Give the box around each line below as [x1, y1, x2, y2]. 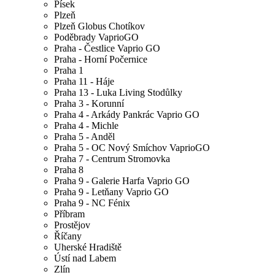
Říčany [54, 231, 82, 242]
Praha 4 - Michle [54, 120, 118, 131]
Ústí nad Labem [54, 253, 116, 264]
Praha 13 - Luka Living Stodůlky [54, 87, 182, 98]
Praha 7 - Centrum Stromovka [54, 153, 170, 165]
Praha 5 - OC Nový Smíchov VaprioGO [54, 142, 210, 153]
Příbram [54, 209, 85, 220]
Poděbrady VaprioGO [54, 32, 139, 43]
